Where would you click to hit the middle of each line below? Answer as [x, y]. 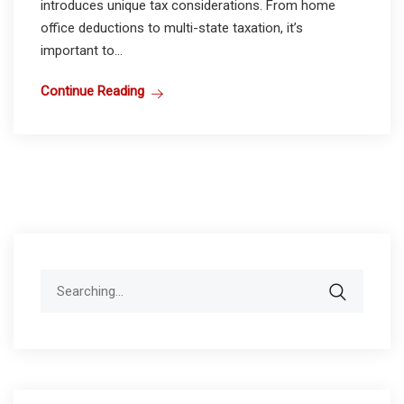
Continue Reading [92, 91]
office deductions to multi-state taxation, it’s [172, 28]
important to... [82, 50]
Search [60, 279]
